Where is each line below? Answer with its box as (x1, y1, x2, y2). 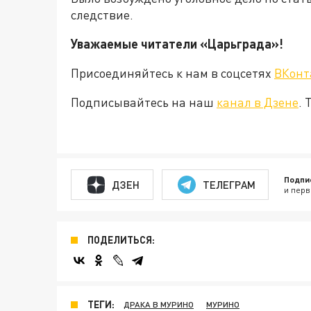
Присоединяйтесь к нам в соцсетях (71, 65, 274, 81)
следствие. (71, 7, 133, 23)
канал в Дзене (217, 94, 299, 110)
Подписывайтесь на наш (71, 94, 217, 110)
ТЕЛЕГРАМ (202, 178, 255, 191)
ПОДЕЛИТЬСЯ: (87, 234, 155, 246)
